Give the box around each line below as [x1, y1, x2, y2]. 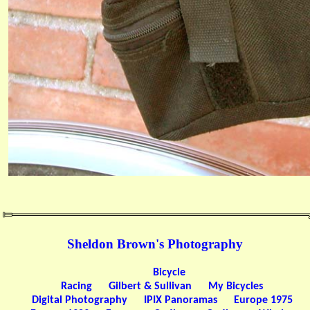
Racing [61, 281, 92, 293]
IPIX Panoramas [143, 295, 217, 307]
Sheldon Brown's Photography [67, 237, 243, 252]
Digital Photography [31, 295, 127, 307]
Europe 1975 [233, 295, 293, 307]
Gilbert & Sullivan [109, 281, 192, 293]
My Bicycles [208, 281, 263, 293]
